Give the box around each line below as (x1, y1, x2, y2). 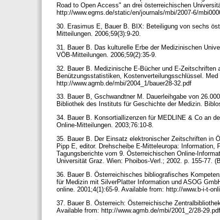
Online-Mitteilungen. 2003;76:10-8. (56, 121, 156, 129)
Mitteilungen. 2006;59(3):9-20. (56, 29, 143, 37)
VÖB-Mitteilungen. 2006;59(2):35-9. (56, 51, 159, 58)
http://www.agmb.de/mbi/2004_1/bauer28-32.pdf (56, 79, 193, 87)
